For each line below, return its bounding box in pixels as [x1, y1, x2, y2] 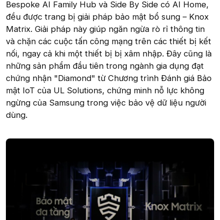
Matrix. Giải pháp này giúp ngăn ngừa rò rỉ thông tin [6, 24, 205, 34]
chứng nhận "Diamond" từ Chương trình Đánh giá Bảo [6, 73, 212, 83]
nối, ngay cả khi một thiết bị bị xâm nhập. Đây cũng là [6, 48, 212, 58]
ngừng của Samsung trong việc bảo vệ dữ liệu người [6, 97, 206, 108]
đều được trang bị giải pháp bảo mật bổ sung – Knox [6, 11, 209, 22]
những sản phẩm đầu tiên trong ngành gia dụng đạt [6, 60, 204, 71]
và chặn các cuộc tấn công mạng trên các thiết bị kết [6, 36, 211, 46]
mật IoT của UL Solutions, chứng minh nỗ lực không [6, 85, 204, 95]
